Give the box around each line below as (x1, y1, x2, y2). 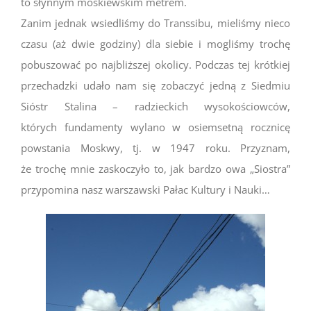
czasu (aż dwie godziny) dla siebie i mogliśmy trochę (21, 36, 290, 51)
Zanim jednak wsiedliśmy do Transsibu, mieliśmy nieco (21, 15, 290, 30)
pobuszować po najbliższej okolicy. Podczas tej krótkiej (21, 57, 290, 72)
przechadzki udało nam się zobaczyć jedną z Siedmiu (21, 78, 290, 92)
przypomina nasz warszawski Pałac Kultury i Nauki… (21, 182, 270, 196)
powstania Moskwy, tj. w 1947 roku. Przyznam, (21, 140, 290, 155)
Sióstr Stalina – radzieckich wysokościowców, (21, 99, 290, 113)
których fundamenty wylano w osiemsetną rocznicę (21, 119, 290, 134)
